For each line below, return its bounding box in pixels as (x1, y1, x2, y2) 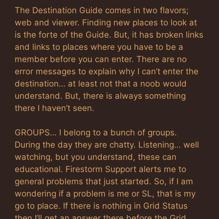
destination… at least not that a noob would (15, 78, 187, 88)
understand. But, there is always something (15, 90, 186, 101)
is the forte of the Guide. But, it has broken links (15, 29, 203, 40)
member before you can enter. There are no (15, 54, 187, 64)
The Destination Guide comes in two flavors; (15, 5, 189, 15)
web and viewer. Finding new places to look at (15, 17, 197, 27)
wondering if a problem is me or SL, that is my (15, 189, 196, 198)
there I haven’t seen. (15, 103, 94, 113)
